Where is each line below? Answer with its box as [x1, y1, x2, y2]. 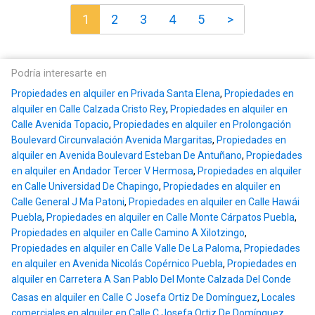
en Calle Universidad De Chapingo [11, 181, 159, 193]
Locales [262, 292, 295, 304]
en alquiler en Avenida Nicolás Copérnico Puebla [11, 258, 223, 270]
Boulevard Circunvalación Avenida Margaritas [11, 134, 212, 146]
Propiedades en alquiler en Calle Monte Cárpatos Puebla [46, 212, 295, 224]
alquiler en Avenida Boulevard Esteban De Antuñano [11, 150, 242, 162]
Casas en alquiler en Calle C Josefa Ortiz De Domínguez [11, 292, 257, 304]
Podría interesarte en [11, 67, 107, 80]
